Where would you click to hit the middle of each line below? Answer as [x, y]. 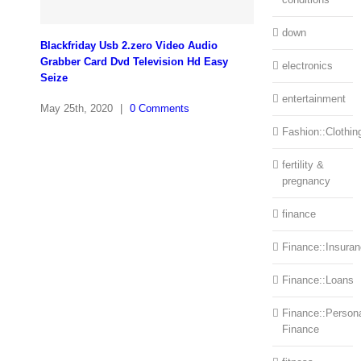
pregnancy [306, 181]
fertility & [303, 165]
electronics [307, 66]
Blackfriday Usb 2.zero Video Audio [129, 46]
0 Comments [160, 108]
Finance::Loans [317, 280]
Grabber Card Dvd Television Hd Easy [134, 62]
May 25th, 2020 [77, 108]
